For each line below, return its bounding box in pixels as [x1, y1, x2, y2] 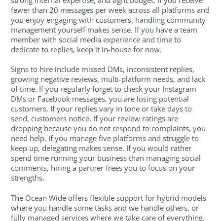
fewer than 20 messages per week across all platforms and [11, 4, 210, 15]
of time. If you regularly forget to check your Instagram [11, 84, 197, 94]
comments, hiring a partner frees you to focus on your [11, 163, 195, 173]
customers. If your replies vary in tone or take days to [11, 104, 192, 114]
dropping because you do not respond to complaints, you [11, 123, 206, 134]
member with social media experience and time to [11, 34, 182, 44]
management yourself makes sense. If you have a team [11, 24, 198, 35]
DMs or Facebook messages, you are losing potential [11, 94, 189, 104]
